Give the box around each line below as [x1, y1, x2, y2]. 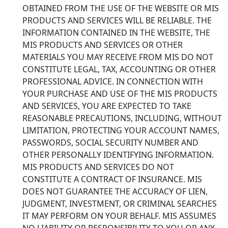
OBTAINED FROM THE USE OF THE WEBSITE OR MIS [22, 2, 219, 14]
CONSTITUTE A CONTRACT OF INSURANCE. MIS [22, 173, 202, 185]
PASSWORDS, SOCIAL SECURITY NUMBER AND [22, 136, 198, 148]
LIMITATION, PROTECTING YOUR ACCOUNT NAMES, [22, 124, 219, 136]
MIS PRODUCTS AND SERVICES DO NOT [22, 161, 174, 173]
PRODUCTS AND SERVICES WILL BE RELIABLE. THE [22, 14, 212, 26]
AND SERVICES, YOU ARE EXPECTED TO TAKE [22, 100, 191, 111]
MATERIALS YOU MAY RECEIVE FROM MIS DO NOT [22, 51, 213, 63]
